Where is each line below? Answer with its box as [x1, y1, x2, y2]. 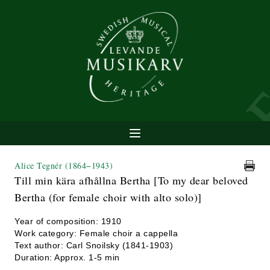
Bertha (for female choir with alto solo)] [14, 190, 202, 204]
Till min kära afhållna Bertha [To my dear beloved [14, 173, 248, 187]
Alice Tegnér [14, 160, 65, 171]
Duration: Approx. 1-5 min [14, 253, 120, 262]
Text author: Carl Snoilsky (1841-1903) [14, 240, 173, 250]
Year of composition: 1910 [14, 216, 122, 226]
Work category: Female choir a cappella [14, 228, 178, 238]
